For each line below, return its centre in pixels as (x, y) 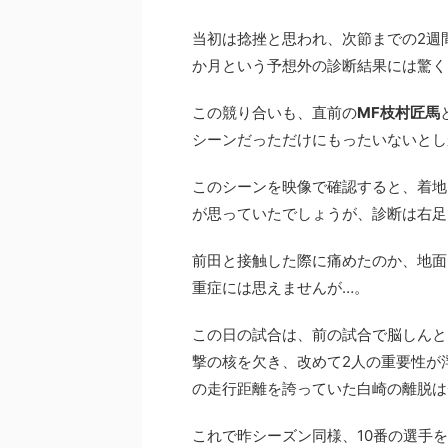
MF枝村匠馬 (398, 112)
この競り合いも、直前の (274, 112)
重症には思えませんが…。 (280, 287)
